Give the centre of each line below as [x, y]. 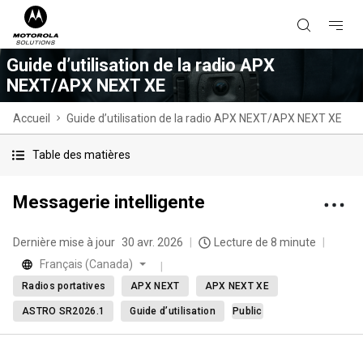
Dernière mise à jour [64, 242]
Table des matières [81, 155]
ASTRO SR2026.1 [64, 311]
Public [247, 311]
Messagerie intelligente [109, 202]
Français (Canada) [86, 264]
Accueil [32, 118]
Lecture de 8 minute [265, 242]
